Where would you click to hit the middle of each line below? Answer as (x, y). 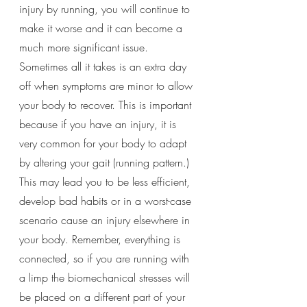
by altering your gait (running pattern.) (106, 162)
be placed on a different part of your (104, 296)
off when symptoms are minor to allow (108, 85)
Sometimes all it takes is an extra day (105, 66)
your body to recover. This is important (107, 105)
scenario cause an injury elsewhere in (106, 220)
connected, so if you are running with (106, 258)
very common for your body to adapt (105, 143)
